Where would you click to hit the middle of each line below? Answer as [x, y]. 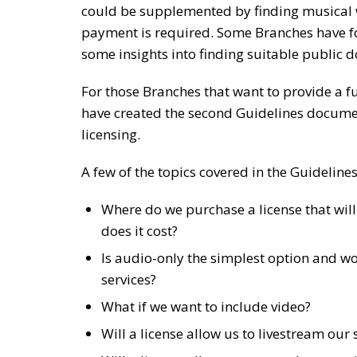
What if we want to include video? [206, 306]
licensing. [112, 134]
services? [129, 279]
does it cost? [139, 231]
